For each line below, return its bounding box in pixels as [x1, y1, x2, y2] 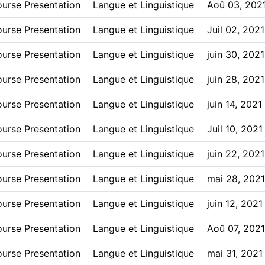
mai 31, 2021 [207, 247, 263, 259]
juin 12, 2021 [207, 198, 263, 209]
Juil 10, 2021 [207, 123, 263, 135]
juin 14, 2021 [207, 98, 262, 110]
